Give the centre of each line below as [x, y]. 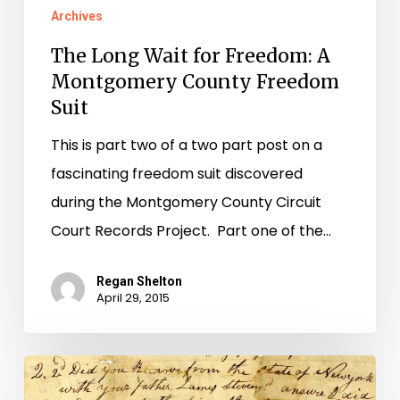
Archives [76, 16]
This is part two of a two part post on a [186, 145]
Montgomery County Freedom [195, 81]
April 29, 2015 [133, 297]
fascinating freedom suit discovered [176, 173]
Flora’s [46, 369]
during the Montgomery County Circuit [186, 202]
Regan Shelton [139, 281]
